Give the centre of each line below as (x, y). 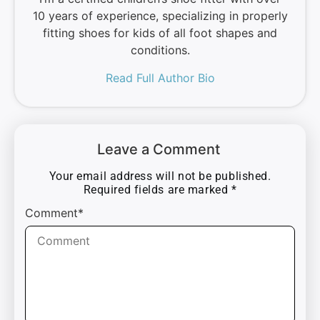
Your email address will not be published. (160, 176)
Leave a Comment (158, 150)
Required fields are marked (157, 190)
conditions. (160, 50)
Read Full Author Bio (160, 78)
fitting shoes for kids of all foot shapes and (160, 33)
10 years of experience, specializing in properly (160, 16)
